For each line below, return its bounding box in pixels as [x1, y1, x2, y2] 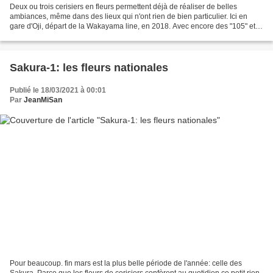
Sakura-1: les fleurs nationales [10, 62, 168, 74]
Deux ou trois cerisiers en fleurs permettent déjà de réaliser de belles [10, 2, 237, 12]
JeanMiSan [24, 96, 62, 105]
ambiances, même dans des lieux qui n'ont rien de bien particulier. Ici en [10, 12, 247, 21]
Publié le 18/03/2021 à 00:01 [10, 86, 106, 95]
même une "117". [10, 32, 66, 41]
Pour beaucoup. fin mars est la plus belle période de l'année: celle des [10, 258, 242, 268]
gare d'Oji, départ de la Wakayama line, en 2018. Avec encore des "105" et [10, 22, 255, 31]
